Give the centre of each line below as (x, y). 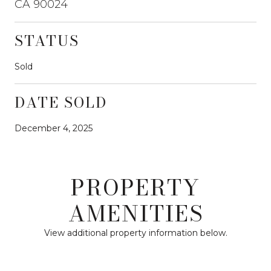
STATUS (47, 41)
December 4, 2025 (54, 128)
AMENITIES (135, 213)
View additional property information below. (135, 233)
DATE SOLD (61, 102)
